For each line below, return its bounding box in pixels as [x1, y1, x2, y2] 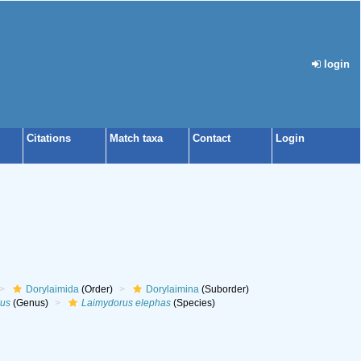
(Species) [170, 297, 215, 309]
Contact [193, 132, 230, 144]
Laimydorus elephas [81, 297, 171, 309]
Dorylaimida [25, 284, 79, 295]
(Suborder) [198, 284, 249, 295]
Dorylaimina [145, 284, 199, 295]
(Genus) [10, 297, 48, 309]
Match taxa [110, 132, 163, 144]
